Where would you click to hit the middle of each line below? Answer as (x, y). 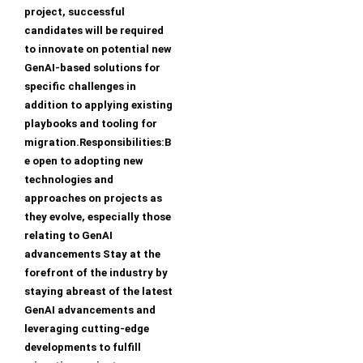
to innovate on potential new (98, 49)
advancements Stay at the (92, 254)
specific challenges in (80, 87)
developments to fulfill (83, 348)
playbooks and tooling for (91, 124)
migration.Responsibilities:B (98, 143)
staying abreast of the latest (98, 292)
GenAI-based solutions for (92, 68)
